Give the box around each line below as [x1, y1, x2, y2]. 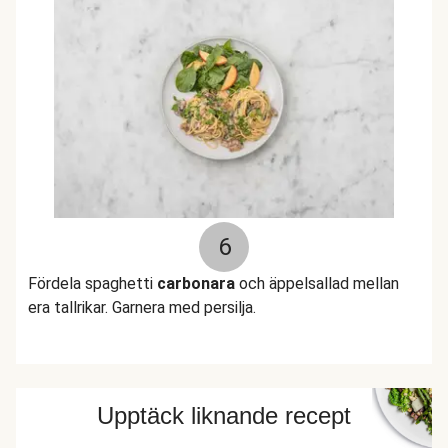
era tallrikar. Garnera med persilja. [28, 298, 256, 317]
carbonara [157, 274, 235, 293]
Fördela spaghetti [28, 274, 157, 293]
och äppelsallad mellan [235, 274, 399, 293]
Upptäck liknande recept [97, 402, 351, 429]
